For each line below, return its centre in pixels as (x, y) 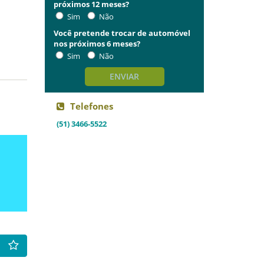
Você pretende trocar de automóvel (122, 33)
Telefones (92, 106)
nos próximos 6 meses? (97, 44)
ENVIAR (124, 76)
